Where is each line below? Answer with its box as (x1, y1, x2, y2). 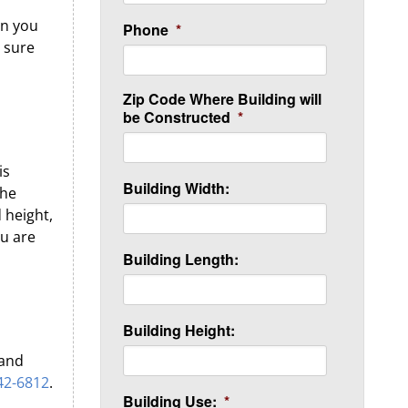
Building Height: (123, 320, 236, 341)
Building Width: (123, 178, 230, 199)
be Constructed (123, 107, 231, 127)
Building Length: (123, 249, 240, 270)
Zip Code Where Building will (123, 88, 322, 109)
